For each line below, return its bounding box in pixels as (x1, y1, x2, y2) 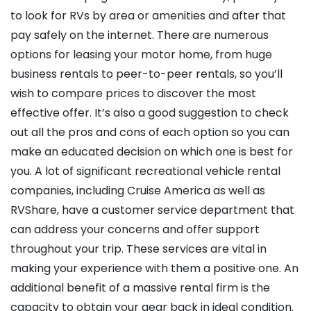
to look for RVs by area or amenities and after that (10, 8, 286, 24)
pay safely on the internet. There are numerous (10, 27, 269, 44)
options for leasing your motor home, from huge (10, 47, 272, 63)
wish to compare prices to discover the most (10, 85, 256, 102)
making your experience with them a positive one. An (10, 260, 299, 277)
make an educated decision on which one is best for (10, 144, 293, 160)
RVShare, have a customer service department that (10, 202, 294, 219)
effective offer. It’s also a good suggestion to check (10, 105, 289, 121)
